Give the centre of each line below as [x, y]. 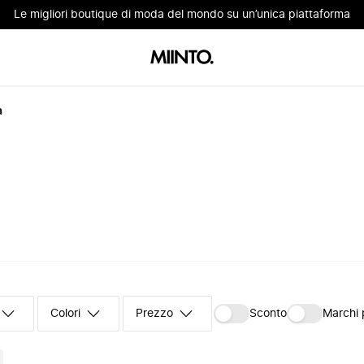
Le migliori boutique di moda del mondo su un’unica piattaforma [182, 15]
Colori [66, 314]
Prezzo [155, 314]
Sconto [269, 314]
